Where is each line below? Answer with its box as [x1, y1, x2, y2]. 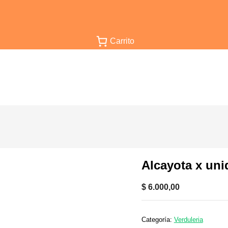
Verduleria [174, 215, 203, 223]
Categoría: [141, 215, 174, 223]
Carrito [110, 36, 134, 45]
